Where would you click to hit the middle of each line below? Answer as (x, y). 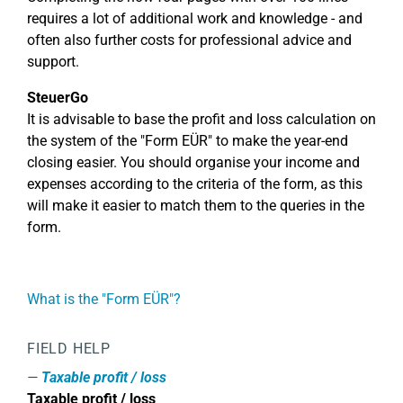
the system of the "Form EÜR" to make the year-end (188, 141)
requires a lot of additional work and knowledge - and (195, 18)
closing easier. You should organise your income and (193, 162)
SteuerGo (58, 98)
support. (53, 62)
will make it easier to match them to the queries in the (196, 206)
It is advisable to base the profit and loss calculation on (201, 119)
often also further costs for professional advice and (189, 40)
